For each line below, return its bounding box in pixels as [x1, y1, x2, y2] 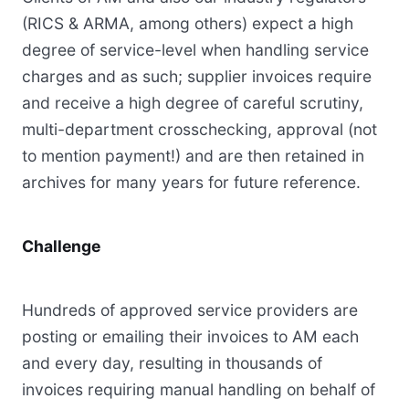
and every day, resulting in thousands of [22, 353, 322, 373]
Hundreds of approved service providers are [22, 300, 358, 320]
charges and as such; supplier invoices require [22, 67, 372, 87]
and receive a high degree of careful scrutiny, [22, 93, 363, 113]
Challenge [22, 236, 100, 257]
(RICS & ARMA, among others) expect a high [22, 14, 353, 34]
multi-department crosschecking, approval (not [22, 120, 377, 140]
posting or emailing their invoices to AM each [22, 327, 359, 347]
